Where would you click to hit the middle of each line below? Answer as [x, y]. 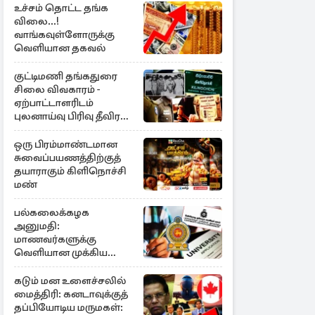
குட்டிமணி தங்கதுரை [66, 76]
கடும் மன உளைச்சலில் [70, 281]
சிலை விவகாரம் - [57, 89]
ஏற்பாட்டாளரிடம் [54, 103]
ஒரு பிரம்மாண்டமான [66, 144]
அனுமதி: [37, 226]
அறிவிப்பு [38, 266]
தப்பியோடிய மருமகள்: [69, 307]
